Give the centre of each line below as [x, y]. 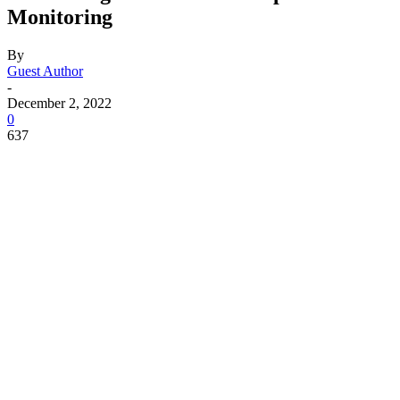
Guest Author [45, 71]
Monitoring [60, 17]
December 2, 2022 [59, 103]
